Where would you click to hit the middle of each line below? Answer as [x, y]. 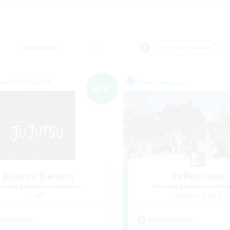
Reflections [198, 176]
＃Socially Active [185, 47]
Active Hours [171, 219]
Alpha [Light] [202, 195]
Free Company [162, 82]
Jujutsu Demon [38, 176]
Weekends [40, 47]
